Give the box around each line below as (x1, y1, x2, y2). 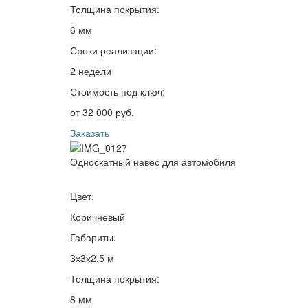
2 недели (70, 63, 111, 78)
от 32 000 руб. (70, 104, 134, 119)
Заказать (70, 125, 109, 140)
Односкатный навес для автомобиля (70, 154, 236, 168)
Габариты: (70, 230, 116, 244)
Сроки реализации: (70, 43, 157, 57)
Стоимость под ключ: (70, 84, 165, 98)
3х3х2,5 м (70, 250, 114, 265)
